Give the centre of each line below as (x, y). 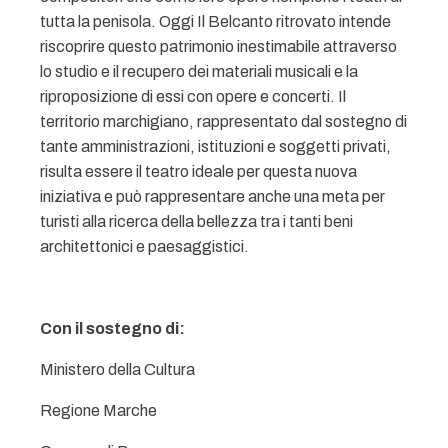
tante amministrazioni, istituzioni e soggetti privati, (215, 146)
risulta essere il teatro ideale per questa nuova (198, 171)
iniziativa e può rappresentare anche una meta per (212, 196)
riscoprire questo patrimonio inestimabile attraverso (218, 46)
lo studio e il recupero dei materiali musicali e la (199, 71)
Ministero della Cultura (117, 369)
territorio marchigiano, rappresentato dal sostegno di (223, 121)
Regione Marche (98, 410)
